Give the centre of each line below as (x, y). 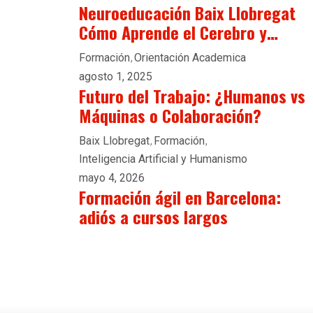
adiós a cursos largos (153, 217)
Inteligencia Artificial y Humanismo (163, 159)
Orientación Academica (190, 58)
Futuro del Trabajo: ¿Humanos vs (192, 96)
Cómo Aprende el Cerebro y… (179, 32)
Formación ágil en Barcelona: (180, 197)
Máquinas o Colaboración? (170, 115)
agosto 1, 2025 (116, 77)
